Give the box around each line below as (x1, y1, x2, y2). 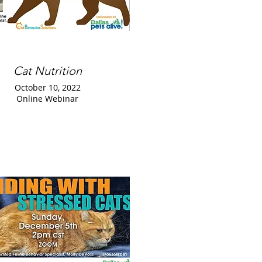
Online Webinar (16, 93, 78, 104)
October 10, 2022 (14, 82, 81, 93)
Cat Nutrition (13, 64, 82, 78)
